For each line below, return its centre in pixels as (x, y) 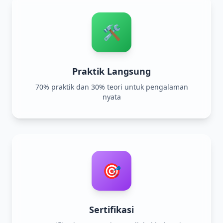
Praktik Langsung (111, 71)
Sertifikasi (111, 209)
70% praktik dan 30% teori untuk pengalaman (111, 87)
